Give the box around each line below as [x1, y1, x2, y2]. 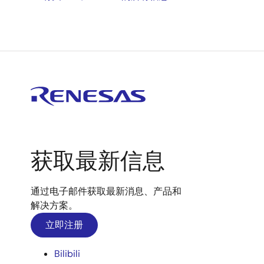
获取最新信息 [31, 146, 165, 176]
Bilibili [54, 247, 80, 260]
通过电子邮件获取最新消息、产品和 [31, 185, 181, 197]
